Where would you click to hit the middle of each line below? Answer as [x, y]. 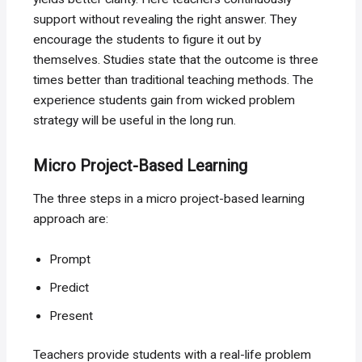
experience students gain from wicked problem [164, 101]
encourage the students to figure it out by [147, 40]
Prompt [70, 260]
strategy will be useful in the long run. [135, 121]
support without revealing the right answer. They [165, 20]
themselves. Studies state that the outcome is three [176, 60]
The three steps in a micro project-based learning [169, 199]
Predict [69, 288]
